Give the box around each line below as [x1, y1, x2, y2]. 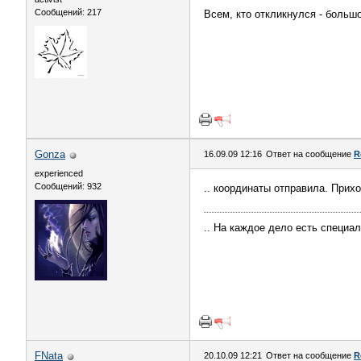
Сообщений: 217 [35, 7, 102, 17]
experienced [35, 168, 83, 178]
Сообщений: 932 [35, 181, 102, 191]
